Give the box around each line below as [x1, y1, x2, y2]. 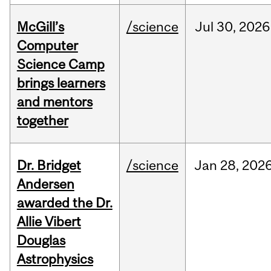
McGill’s [16, 19, 64, 35]
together [16, 113, 68, 129]
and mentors [16, 94, 93, 110]
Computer [16, 38, 78, 54]
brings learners [16, 75, 105, 91]
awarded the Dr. [16, 195, 113, 211]
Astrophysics [16, 251, 93, 267]
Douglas [16, 232, 65, 249]
